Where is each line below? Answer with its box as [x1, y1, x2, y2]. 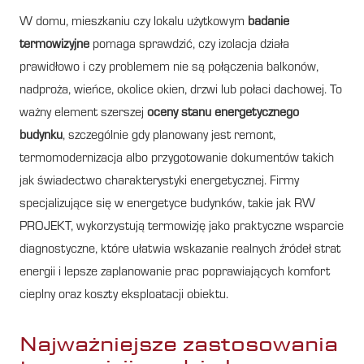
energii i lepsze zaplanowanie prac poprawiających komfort [19, 266, 330, 279]
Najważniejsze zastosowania [19, 330, 338, 357]
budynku [19, 129, 63, 143]
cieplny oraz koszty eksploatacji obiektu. [19, 288, 228, 302]
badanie [248, 15, 289, 29]
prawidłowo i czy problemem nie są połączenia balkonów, [19, 61, 318, 75]
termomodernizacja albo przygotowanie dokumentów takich [19, 152, 334, 166]
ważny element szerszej [19, 106, 147, 120]
